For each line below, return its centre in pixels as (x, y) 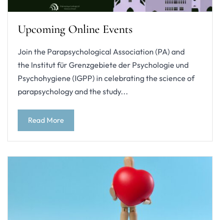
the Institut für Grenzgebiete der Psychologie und (103, 65)
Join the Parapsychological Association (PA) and (101, 51)
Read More (46, 120)
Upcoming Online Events (75, 29)
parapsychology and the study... (73, 91)
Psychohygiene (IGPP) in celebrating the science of (106, 78)
